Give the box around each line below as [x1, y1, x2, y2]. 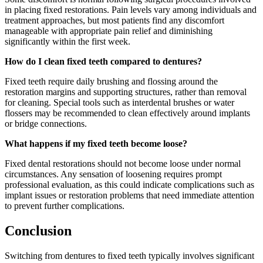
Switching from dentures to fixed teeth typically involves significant [5, 250, 254, 261]
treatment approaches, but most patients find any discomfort [5, 15, 224, 25]
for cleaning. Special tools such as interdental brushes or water [5, 97, 234, 107]
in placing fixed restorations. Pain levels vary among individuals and [5, 4, 257, 15]
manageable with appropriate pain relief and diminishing [5, 25, 213, 36]
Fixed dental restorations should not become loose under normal [5, 158, 241, 168]
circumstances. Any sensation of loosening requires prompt [5, 168, 222, 179]
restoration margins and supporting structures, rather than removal [5, 86, 247, 97]
